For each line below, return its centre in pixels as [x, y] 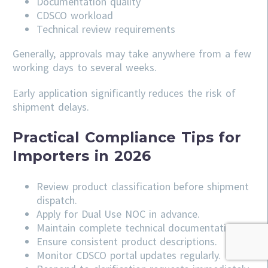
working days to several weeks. [85, 67]
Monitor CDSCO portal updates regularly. [129, 255]
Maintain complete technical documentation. [138, 227]
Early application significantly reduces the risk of [124, 93]
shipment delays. [51, 106]
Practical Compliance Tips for [127, 137]
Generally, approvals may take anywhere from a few [132, 53]
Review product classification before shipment [143, 186]
